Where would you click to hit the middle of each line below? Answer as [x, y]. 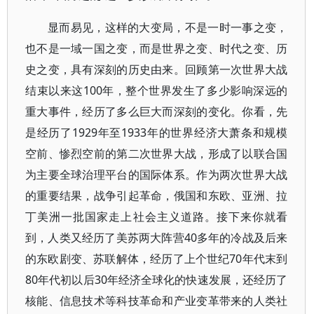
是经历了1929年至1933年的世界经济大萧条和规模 [157, 132]
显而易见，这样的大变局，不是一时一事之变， [168, 27]
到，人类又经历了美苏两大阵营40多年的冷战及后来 [157, 238]
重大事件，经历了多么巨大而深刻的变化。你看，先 [157, 111]
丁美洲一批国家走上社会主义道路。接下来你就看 [157, 217]
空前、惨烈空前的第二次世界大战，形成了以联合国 [157, 153]
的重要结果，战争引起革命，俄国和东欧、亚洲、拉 [157, 196]
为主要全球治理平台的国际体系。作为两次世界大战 [157, 175]
